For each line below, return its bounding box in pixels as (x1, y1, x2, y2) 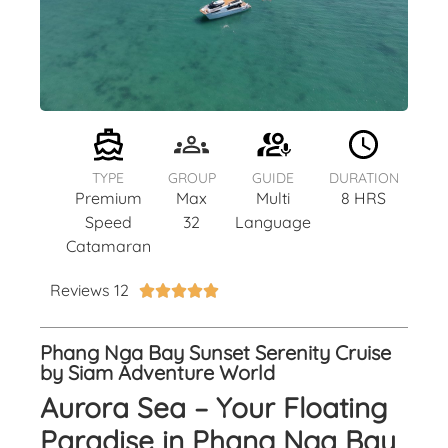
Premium (74, 187, 142, 208)
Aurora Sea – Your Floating (40, 389, 387, 425)
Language (235, 211, 312, 232)
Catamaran (65, 235, 151, 256)
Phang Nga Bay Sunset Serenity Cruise (40, 339, 391, 365)
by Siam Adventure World (40, 359, 275, 385)
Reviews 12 (50, 279, 129, 300)
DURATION (329, 168, 400, 187)
